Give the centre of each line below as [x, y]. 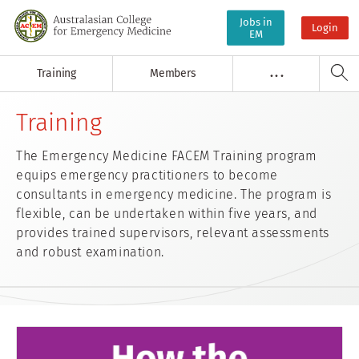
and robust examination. [90, 252]
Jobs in [256, 22]
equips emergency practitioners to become [147, 175]
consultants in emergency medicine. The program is [174, 194]
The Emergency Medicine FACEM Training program [167, 155]
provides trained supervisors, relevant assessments [173, 232]
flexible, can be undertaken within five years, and [167, 213]
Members [173, 74]
